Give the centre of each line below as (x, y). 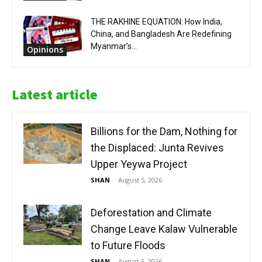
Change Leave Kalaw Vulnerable (164, 229)
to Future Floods (128, 245)
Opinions (45, 49)
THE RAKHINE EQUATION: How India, (156, 22)
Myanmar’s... (114, 46)
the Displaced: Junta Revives (157, 148)
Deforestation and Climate (151, 213)
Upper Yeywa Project (139, 164)
